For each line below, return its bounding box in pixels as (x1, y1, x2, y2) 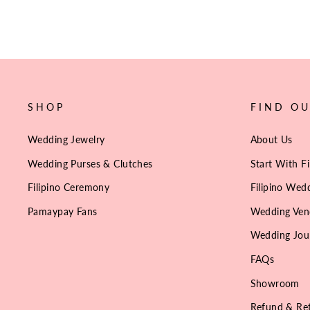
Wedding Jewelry (28, 133, 105, 145)
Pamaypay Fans (28, 205, 98, 217)
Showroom (250, 277, 300, 289)
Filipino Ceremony (28, 181, 110, 194)
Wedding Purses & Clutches (28, 157, 153, 170)
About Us (250, 133, 293, 145)
